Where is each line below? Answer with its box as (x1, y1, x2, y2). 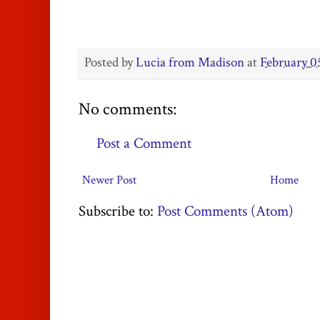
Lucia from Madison (136, 54, 244, 72)
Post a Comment (96, 134, 191, 154)
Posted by (84, 54, 136, 72)
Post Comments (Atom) (157, 201, 294, 221)
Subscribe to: (79, 201, 157, 221)
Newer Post (82, 171, 136, 188)
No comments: (79, 98, 176, 121)
